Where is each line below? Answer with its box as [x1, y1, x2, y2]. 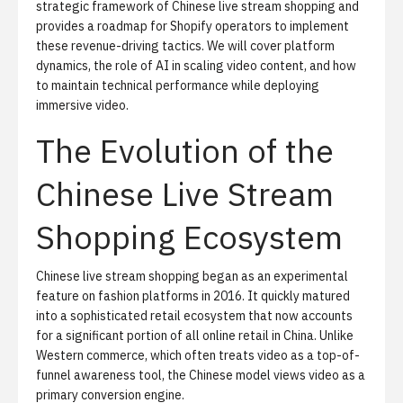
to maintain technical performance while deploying [36, 77, 319, 94]
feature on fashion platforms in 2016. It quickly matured [36, 288, 350, 304]
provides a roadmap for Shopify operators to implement [36, 18, 349, 34]
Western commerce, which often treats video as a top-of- [36, 347, 360, 363]
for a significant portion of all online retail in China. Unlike [36, 327, 354, 344]
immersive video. [36, 97, 129, 113]
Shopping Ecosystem [36, 216, 343, 258]
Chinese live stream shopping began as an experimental [36, 268, 348, 284]
